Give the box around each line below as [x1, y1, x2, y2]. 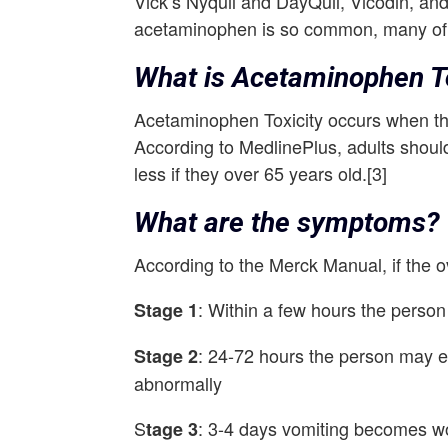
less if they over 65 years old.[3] [134, 160, 388, 186]
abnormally [134, 370, 223, 396]
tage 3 [146, 416, 199, 442]
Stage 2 [134, 343, 199, 369]
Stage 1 [134, 297, 199, 323]
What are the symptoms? [134, 206, 441, 239]
